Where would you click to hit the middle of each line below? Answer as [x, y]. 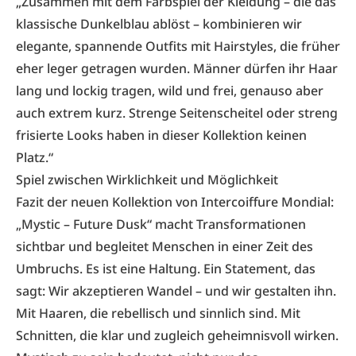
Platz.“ [35, 157]
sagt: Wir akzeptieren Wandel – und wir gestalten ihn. [176, 291]
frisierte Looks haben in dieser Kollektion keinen [161, 135]
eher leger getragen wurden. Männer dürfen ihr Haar [177, 68]
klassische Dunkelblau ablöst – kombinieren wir [159, 24]
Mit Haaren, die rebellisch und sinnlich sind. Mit [158, 313]
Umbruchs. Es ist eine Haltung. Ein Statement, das [166, 269]
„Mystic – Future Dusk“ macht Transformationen [161, 224]
